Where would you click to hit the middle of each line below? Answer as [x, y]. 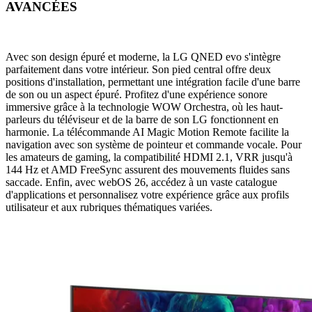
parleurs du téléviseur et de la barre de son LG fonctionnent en [142, 120]
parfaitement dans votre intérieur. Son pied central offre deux [138, 70]
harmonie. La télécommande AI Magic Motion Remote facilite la [147, 132]
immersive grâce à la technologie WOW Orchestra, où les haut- [144, 107]
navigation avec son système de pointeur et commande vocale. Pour [154, 145]
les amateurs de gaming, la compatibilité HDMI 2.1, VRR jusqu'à [149, 157]
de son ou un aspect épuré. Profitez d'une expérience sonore [136, 95]
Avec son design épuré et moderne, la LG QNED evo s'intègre [143, 57]
